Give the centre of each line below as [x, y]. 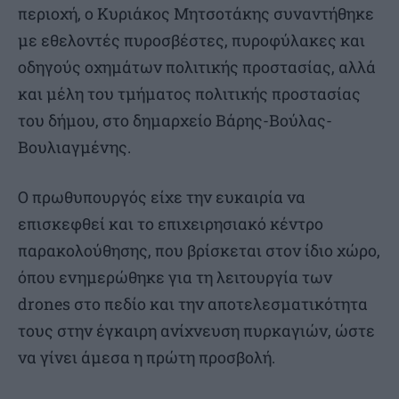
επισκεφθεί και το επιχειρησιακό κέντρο [171, 224]
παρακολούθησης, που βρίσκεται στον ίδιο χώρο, [199, 251]
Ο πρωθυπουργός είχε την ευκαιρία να [162, 197]
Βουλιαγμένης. [74, 147]
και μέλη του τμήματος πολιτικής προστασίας [189, 94]
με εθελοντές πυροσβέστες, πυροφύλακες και [191, 41]
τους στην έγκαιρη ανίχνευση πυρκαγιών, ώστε [196, 331]
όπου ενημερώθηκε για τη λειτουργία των [175, 277]
